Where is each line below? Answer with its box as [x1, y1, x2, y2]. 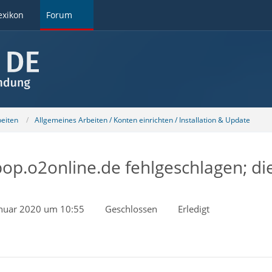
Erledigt [177, 203, 209, 215]
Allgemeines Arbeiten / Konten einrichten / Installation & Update [34, 114, 250, 125]
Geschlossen [104, 203, 157, 215]
